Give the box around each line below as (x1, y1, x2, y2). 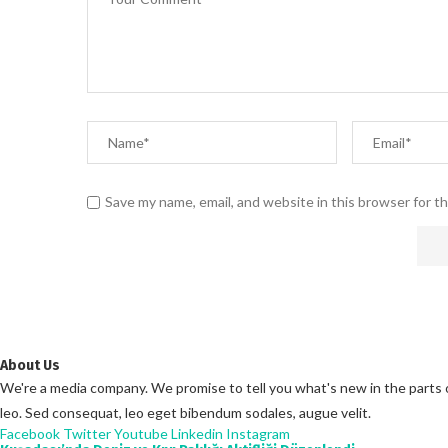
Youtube (114, 424, 171, 442)
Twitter (63, 424, 114, 442)
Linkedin (171, 424, 226, 442)
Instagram (226, 424, 290, 442)
